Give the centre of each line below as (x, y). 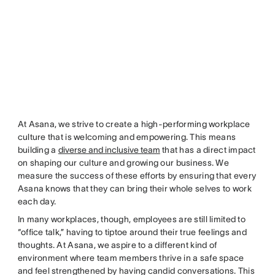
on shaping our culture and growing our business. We (123, 162)
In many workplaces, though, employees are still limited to (131, 219)
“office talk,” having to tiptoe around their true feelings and (132, 232)
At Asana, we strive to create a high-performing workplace (134, 124)
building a (38, 149)
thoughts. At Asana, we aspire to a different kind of (117, 245)
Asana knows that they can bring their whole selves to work (134, 188)
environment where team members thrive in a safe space (131, 258)
